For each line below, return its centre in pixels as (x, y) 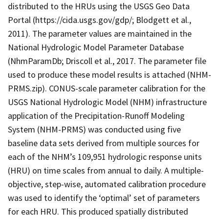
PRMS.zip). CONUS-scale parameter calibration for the (107, 88)
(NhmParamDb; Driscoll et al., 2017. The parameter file (107, 61)
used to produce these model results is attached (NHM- (109, 74)
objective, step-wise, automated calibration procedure (107, 184)
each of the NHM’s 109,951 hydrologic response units (105, 156)
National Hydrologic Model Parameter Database (96, 47)
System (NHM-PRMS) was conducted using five (94, 129)
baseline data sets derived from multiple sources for (104, 143)
